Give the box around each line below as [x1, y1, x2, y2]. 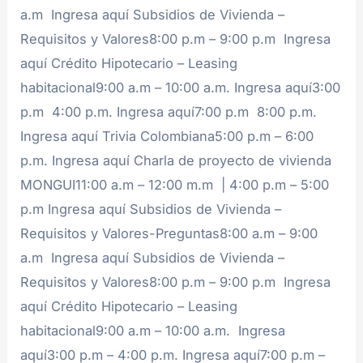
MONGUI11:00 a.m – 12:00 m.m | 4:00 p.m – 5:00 [20, 176, 330, 193]
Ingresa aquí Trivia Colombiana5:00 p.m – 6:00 [20, 127, 314, 144]
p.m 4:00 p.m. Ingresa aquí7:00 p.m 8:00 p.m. [20, 103, 318, 120]
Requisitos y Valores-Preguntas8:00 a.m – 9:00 [20, 224, 318, 241]
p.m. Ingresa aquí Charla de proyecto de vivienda [20, 152, 332, 169]
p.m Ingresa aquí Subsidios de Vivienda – [20, 200, 282, 217]
